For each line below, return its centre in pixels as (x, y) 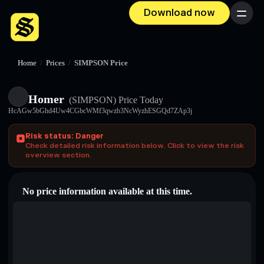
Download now (179, 13)
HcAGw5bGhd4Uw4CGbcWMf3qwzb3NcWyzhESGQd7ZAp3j (100, 111)
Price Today (140, 100)
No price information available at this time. (107, 191)
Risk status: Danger (65, 136)
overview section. (58, 155)
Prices (55, 63)
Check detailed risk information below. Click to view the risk (135, 146)
